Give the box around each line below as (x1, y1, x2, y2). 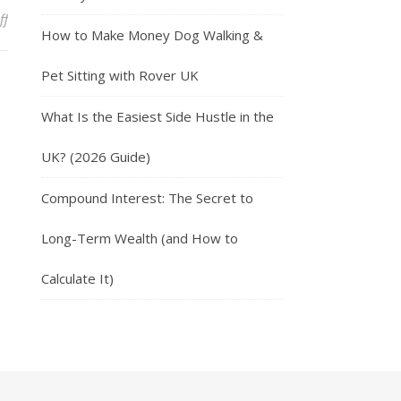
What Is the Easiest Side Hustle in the (41, 107, 274, 125)
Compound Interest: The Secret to (41, 188, 253, 207)
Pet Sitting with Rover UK (41, 65, 199, 84)
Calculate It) (41, 269, 114, 287)
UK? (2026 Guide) (41, 147, 150, 166)
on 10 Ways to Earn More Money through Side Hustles (7, 9, 324, 27)
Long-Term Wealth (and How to (41, 228, 238, 247)
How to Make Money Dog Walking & (41, 25, 263, 44)
